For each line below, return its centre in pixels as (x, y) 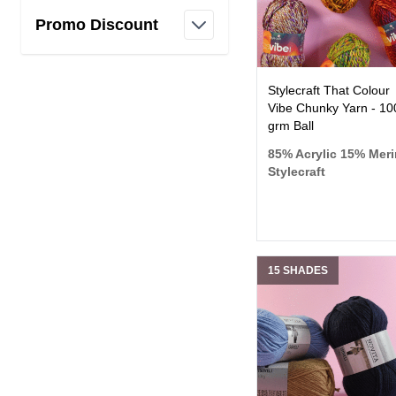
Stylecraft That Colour (328, 90)
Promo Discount (97, 25)
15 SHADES (297, 270)
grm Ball (290, 125)
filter (113, 49)
